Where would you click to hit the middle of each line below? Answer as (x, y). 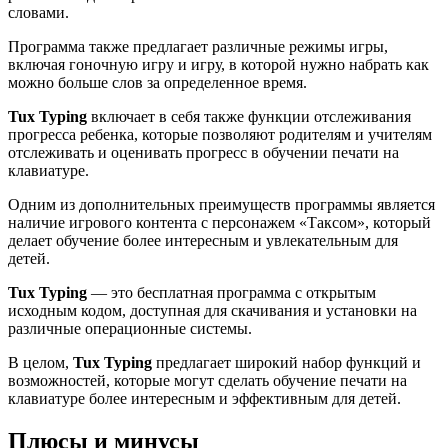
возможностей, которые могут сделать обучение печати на (207, 381)
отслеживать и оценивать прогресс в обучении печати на (203, 153)
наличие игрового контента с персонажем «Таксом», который (219, 223)
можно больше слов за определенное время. (157, 83)
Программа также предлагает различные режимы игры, (198, 47)
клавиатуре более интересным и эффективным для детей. (204, 399)
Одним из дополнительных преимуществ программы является (221, 205)
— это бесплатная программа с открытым (231, 293)
